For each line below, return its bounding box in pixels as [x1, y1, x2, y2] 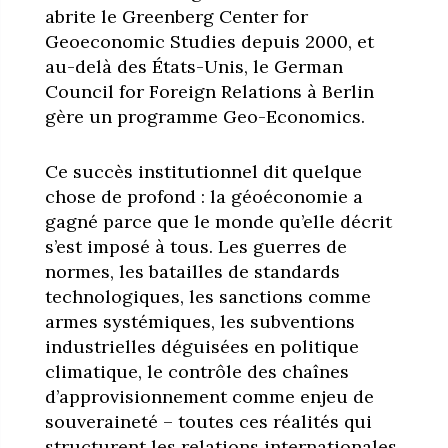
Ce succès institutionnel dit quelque [44, 159, 362, 183]
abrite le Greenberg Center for [44, 4, 308, 28]
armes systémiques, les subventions [44, 309, 355, 333]
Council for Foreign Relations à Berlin [44, 79, 374, 103]
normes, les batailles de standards [44, 259, 340, 283]
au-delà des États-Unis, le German [44, 54, 343, 78]
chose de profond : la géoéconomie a [44, 184, 363, 208]
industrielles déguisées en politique [44, 334, 359, 358]
